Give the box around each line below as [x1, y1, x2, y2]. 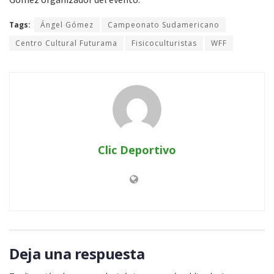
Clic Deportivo [98, 143, 176, 158]
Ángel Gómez [40, 20, 94, 31]
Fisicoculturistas [131, 38, 197, 49]
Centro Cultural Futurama [15, 38, 117, 49]
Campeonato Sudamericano [108, 20, 220, 31]
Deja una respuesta [9, 243, 145, 264]
